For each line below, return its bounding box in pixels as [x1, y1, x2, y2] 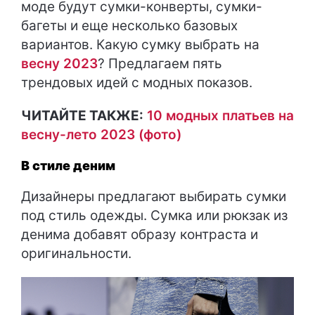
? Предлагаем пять [98, 56, 222, 72]
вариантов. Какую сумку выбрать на [21, 37, 259, 53]
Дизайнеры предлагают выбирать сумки [21, 188, 286, 205]
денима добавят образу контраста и [21, 226, 258, 243]
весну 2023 [21, 56, 98, 72]
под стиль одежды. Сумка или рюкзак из [21, 207, 288, 224]
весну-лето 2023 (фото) [21, 127, 181, 143]
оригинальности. [21, 245, 131, 262]
